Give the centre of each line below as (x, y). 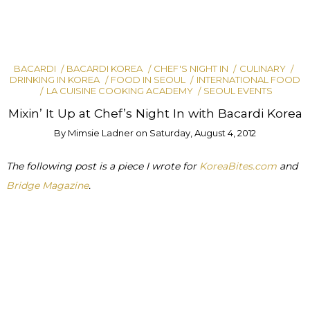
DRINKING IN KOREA (55, 80)
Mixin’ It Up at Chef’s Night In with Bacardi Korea (155, 113)
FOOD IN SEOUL (148, 80)
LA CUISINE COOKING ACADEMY (119, 91)
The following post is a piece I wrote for (102, 166)
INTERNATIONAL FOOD (248, 80)
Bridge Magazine (47, 185)
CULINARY (262, 69)
